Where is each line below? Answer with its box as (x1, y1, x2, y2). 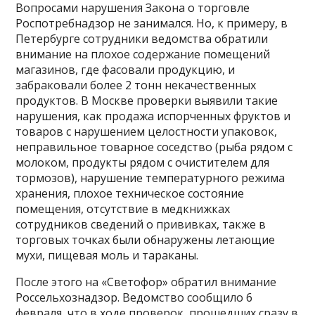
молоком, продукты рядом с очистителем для (15, 155, 270, 171)
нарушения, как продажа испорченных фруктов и (15, 108, 291, 124)
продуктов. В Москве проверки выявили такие (15, 93, 278, 109)
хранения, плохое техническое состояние (15, 186, 245, 202)
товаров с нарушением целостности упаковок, (15, 124, 278, 140)
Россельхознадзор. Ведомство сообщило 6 (15, 290, 253, 306)
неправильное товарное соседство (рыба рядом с (15, 139, 293, 155)
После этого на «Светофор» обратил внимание (15, 274, 277, 290)
